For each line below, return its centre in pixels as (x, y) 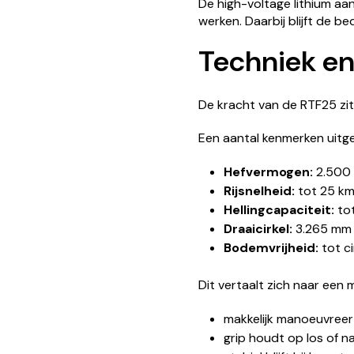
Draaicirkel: (258, 228)
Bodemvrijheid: (271, 247)
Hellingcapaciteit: (279, 209)
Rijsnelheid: (259, 190)
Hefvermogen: (268, 171)
